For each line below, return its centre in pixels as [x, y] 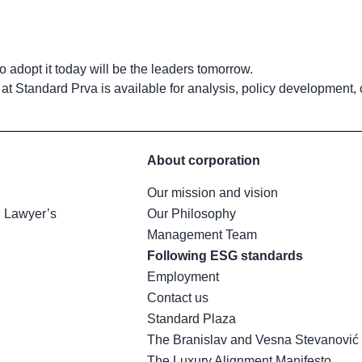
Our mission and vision [212, 192]
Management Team [202, 234]
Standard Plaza [191, 318]
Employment [183, 276]
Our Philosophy [191, 213]
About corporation [203, 160]
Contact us [177, 297]
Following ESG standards [225, 255]
